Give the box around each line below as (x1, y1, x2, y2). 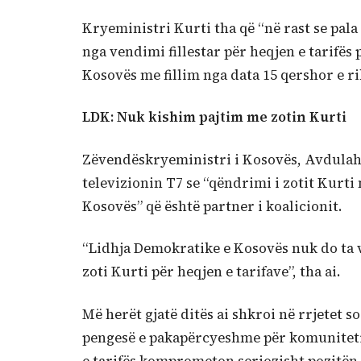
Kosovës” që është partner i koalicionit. (82, 197, 342, 216)
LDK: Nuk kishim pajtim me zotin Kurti (82, 108, 346, 127)
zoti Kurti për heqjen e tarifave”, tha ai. (82, 263, 340, 282)
